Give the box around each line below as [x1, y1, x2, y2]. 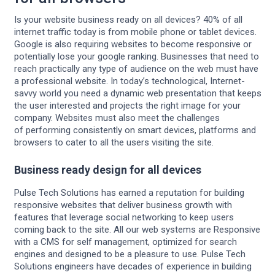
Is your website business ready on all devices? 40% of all [14, 14, 242, 25]
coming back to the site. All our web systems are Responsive [14, 224, 260, 236]
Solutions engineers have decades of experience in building [14, 261, 252, 273]
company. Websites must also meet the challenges [14, 112, 220, 123]
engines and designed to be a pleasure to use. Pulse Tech [14, 249, 246, 260]
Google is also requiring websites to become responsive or [14, 38, 252, 50]
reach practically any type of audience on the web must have [14, 63, 258, 74]
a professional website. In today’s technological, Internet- [14, 75, 245, 87]
